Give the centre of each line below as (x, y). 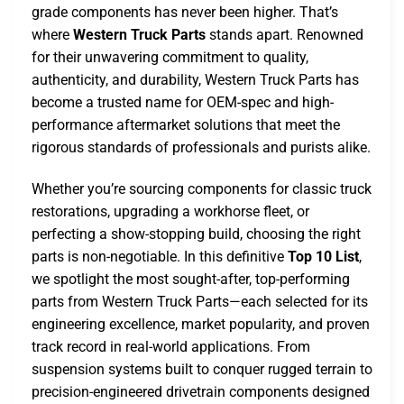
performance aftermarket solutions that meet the (186, 125)
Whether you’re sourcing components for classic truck (202, 188)
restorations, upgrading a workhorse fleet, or (170, 211)
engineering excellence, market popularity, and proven (201, 324)
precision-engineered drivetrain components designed (201, 391)
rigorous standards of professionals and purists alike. (201, 147)
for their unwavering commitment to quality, (170, 57)
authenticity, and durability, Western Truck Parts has (195, 80)
